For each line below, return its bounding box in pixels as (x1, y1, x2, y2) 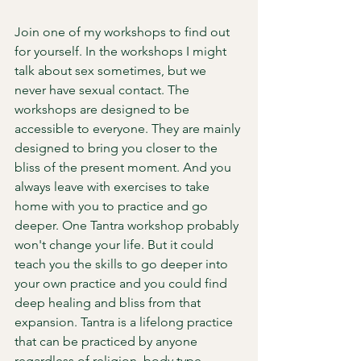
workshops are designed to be (15, 102, 193, 117)
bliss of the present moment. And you (15, 160, 234, 175)
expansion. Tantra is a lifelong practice (15, 314, 236, 330)
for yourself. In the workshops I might (15, 44, 230, 59)
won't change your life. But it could (15, 237, 217, 252)
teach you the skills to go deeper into (15, 256, 231, 272)
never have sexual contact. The (15, 82, 193, 98)
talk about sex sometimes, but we (15, 63, 210, 78)
